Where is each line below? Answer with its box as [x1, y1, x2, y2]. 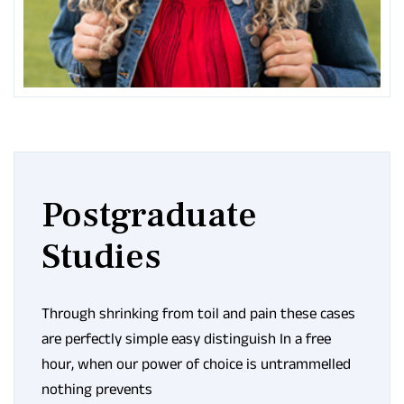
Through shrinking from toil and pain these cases [41, 304, 355, 321]
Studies [41, 233, 161, 280]
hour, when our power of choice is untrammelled [41, 354, 351, 372]
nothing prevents [41, 380, 152, 397]
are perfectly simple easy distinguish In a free [41, 329, 331, 346]
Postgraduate [41, 191, 257, 238]
